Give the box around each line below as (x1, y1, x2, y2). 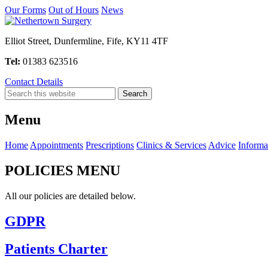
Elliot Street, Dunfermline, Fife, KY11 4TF (5, 36, 168, 46)
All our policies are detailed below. (5, 190, 136, 201)
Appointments (30, 139, 83, 150)
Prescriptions (86, 139, 134, 150)
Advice (208, 139, 236, 150)
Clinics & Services (136, 139, 206, 150)
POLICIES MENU (5, 162, 120, 178)
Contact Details (5, 77, 63, 87)
